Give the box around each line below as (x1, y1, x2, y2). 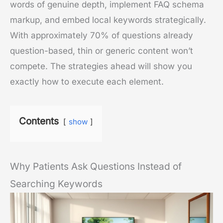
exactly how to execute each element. (10, 77, 164, 87)
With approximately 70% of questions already (10, 30, 193, 41)
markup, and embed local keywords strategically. (10, 15, 206, 25)
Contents (19, 115, 59, 127)
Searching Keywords (10, 178, 103, 190)
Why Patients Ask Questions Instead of (10, 161, 182, 173)
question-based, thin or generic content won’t (10, 46, 193, 56)
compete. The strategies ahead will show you (10, 61, 192, 72)
